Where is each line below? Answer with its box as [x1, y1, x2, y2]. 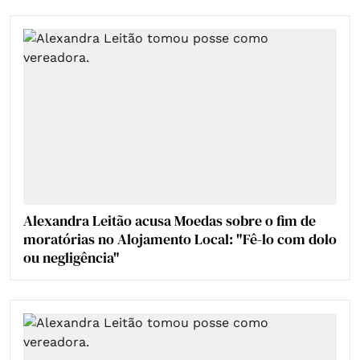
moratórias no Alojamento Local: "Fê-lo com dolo [23, 228, 337, 249]
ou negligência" [23, 247, 120, 268]
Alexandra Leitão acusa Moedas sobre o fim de [23, 210, 316, 231]
